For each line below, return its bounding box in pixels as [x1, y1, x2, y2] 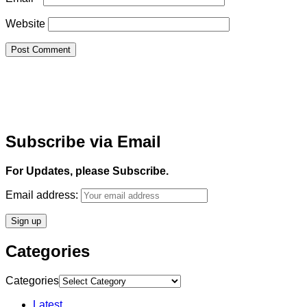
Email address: [5, 188, 81, 201]
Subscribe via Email [5, 132, 161, 151]
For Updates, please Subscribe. [5, 164, 169, 177]
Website [5, 17, 45, 29]
